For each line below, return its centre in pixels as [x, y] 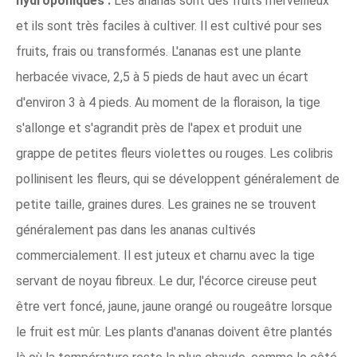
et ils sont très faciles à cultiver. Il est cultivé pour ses [169, 26]
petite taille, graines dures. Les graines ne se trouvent [166, 204]
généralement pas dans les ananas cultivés [136, 230]
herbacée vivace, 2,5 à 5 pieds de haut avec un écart [162, 77]
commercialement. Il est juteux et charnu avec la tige [165, 255]
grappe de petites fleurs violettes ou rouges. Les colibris [175, 153]
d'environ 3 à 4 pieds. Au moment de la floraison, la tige [168, 102]
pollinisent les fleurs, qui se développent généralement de [178, 179]
